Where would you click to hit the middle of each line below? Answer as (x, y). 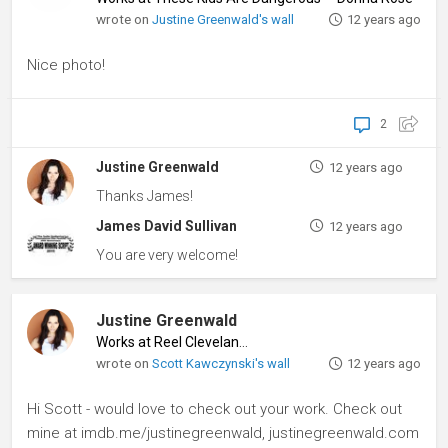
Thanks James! (145, 195)
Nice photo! (66, 64)
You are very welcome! (167, 255)
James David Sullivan (167, 226)
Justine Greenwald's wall (223, 19)
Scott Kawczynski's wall (221, 363)
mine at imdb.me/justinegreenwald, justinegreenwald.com (223, 432)
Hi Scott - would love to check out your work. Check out (214, 408)
